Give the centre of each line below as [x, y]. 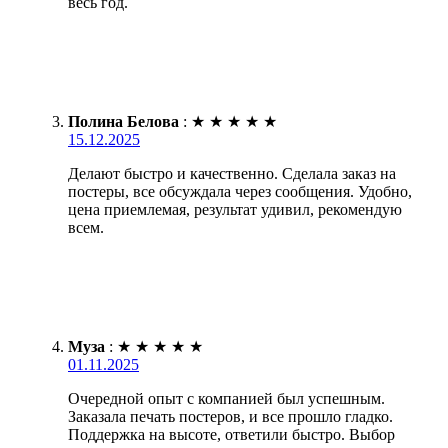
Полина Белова [123, 121]
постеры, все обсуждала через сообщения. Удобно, [240, 191]
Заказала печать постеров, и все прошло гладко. [230, 416]
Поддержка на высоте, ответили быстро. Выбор [231, 434]
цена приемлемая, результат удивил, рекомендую [235, 209]
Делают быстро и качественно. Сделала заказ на [232, 173]
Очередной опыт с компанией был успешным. [226, 398]
